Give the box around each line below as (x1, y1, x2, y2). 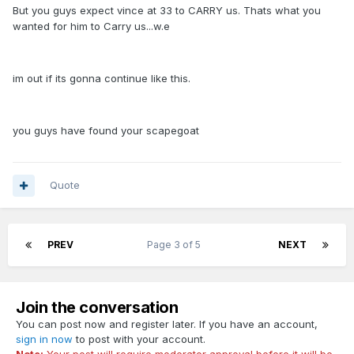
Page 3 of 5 (146, 239, 205, 251)
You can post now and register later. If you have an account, (16, 318, 318, 331)
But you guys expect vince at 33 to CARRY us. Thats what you (13, 4, 321, 17)
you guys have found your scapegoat (13, 124, 199, 137)
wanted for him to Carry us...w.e (13, 20, 170, 33)
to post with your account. (73, 333, 205, 346)
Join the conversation (16, 298, 179, 318)
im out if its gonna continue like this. (13, 72, 190, 85)
